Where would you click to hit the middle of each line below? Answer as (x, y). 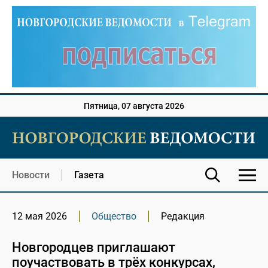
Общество (114, 217)
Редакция (183, 217)
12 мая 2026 (39, 217)
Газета (89, 175)
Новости (31, 175)
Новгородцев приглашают (94, 248)
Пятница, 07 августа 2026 (134, 106)
